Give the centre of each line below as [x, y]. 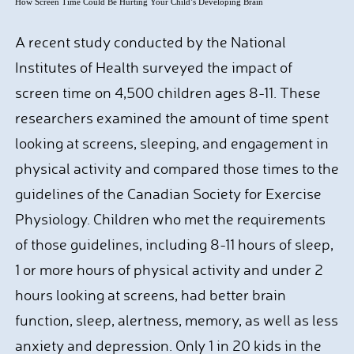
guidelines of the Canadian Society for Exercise [168, 194]
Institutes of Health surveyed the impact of [153, 67]
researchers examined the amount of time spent [171, 118]
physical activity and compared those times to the [177, 168]
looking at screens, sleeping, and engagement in [171, 143]
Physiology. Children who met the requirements [170, 219]
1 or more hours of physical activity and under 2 [169, 269]
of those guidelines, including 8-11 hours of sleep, [174, 244]
